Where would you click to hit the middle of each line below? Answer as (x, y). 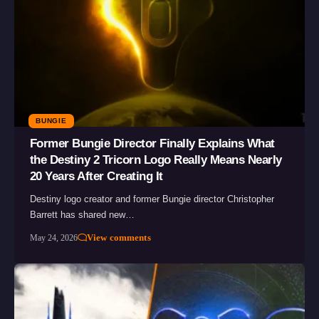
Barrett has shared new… (82, 215)
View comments (119, 238)
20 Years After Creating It (96, 177)
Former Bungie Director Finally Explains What (152, 144)
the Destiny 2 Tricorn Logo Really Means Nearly (156, 160)
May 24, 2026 (53, 238)
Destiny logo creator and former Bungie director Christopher (152, 199)
